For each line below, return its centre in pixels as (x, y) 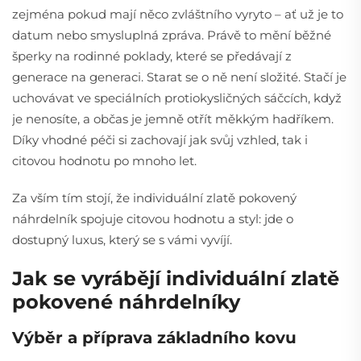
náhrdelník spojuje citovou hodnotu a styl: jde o (153, 218)
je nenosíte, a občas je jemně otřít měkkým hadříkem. (173, 118)
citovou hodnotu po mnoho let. (104, 160)
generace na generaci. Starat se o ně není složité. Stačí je (179, 77)
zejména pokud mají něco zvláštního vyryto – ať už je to (178, 14)
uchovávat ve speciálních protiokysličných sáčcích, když (177, 98)
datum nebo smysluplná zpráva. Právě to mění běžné (172, 35)
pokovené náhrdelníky (126, 301)
